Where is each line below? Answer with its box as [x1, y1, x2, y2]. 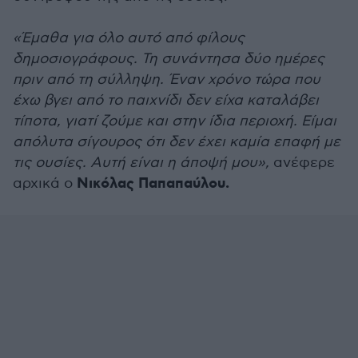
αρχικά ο [13, 175, 77, 192]
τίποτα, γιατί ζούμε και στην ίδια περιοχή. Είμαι [13, 113, 336, 129]
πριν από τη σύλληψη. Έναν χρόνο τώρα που [13, 71, 320, 88]
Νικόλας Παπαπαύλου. [77, 174, 229, 193]
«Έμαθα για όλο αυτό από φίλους [13, 30, 245, 46]
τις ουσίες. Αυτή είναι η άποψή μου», [13, 154, 269, 171]
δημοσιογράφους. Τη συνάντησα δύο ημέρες [13, 50, 324, 67]
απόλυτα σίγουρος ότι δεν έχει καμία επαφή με [13, 133, 340, 150]
